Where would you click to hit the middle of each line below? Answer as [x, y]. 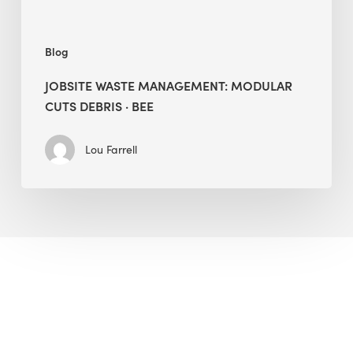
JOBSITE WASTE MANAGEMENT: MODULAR [168, 85]
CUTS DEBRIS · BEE [99, 105]
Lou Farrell [111, 149]
